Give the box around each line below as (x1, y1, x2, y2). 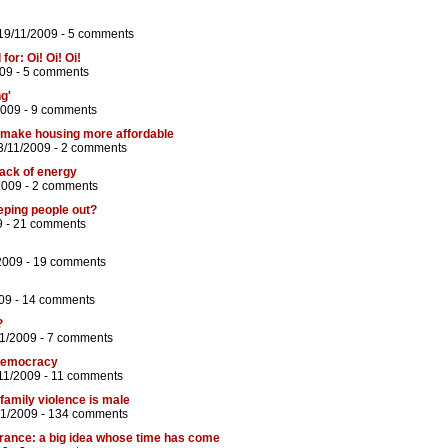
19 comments (33, 255, 106, 270)
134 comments (48, 407, 128, 422)
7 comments (47, 331, 113, 346)
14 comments (22, 293, 95, 308)
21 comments (13, 217, 86, 232)
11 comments (51, 369, 123, 384)
